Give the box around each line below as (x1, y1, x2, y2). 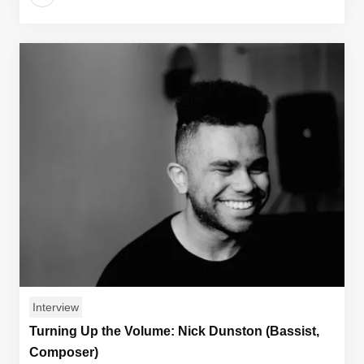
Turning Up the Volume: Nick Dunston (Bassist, (29, 324, 319, 338)
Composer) (29, 345, 98, 359)
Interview (32, 301, 79, 314)
